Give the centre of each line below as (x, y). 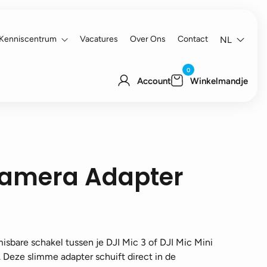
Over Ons (148, 39)
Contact (193, 39)
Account (154, 81)
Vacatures (99, 39)
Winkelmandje (219, 81)
